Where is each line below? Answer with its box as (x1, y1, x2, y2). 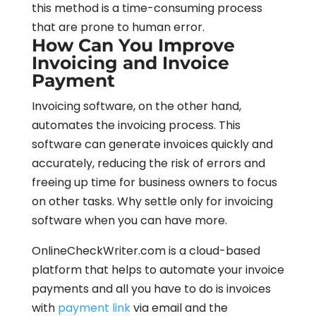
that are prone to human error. (31, 18, 205, 35)
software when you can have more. (31, 212, 227, 229)
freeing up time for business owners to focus (31, 174, 277, 190)
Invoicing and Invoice (31, 51, 229, 73)
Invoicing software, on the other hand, (31, 97, 241, 114)
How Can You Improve (31, 34, 235, 56)
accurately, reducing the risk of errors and (31, 154, 265, 171)
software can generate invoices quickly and (31, 135, 273, 152)
